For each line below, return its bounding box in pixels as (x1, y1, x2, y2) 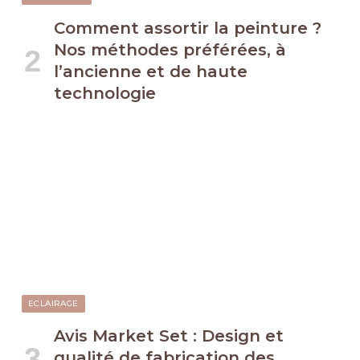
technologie (54, 84, 156, 104)
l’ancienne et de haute (54, 62, 247, 82)
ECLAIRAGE (28, 298, 79, 309)
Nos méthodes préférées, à (54, 40, 286, 60)
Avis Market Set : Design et (54, 326, 284, 346)
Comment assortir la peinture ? (54, 18, 321, 39)
